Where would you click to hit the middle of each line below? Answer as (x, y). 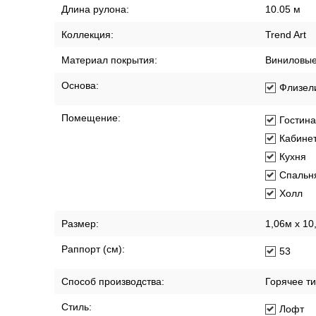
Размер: (80, 224)
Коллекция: (87, 35)
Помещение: (91, 118)
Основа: (80, 85)
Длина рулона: (95, 9)
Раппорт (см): (93, 249)
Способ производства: (113, 281)
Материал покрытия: (109, 60)
